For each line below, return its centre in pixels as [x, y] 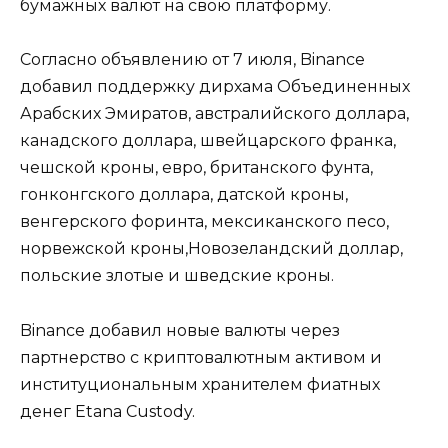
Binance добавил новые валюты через [180, 330]
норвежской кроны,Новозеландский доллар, [211, 249]
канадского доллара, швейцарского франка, [208, 141]
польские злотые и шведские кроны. [177, 276]
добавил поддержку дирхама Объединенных [215, 87]
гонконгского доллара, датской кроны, [184, 195]
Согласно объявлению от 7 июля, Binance [192, 60]
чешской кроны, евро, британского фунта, [196, 168]
